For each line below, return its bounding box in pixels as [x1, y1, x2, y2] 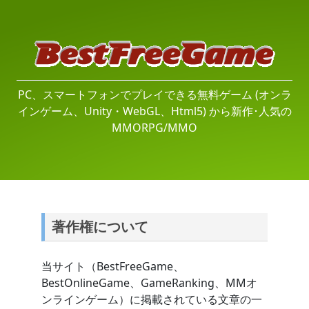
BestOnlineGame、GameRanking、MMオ [41, 275, 257, 290]
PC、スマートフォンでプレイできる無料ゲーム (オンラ [17, 87, 292, 102]
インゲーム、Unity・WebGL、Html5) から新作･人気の [17, 103, 292, 119]
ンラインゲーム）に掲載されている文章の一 [41, 292, 262, 307]
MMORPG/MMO [112, 120, 197, 135]
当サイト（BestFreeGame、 [41, 259, 184, 274]
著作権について [52, 217, 148, 236]
